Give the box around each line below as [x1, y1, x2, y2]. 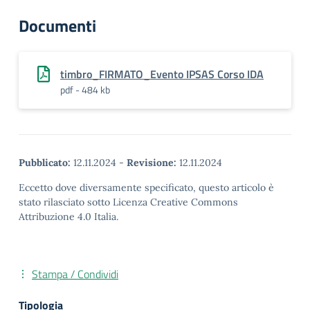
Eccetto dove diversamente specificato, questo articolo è [19, 181, 274, 194]
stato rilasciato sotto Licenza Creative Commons [19, 196, 238, 208]
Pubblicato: [19, 156, 71, 169]
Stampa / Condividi [32, 266, 118, 282]
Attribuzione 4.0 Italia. [19, 210, 118, 223]
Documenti [19, 13, 96, 38]
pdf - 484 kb [60, 82, 110, 97]
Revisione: [127, 156, 176, 169]
